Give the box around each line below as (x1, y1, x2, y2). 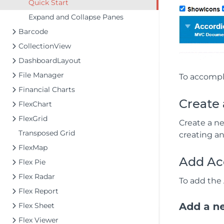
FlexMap (18, 143, 47, 152)
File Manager (18, 70, 64, 79)
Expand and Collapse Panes (28, 12, 123, 21)
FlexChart (18, 99, 52, 108)
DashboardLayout (18, 56, 81, 65)
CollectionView (18, 41, 71, 50)
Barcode (18, 27, 48, 36)
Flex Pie (18, 157, 45, 166)
